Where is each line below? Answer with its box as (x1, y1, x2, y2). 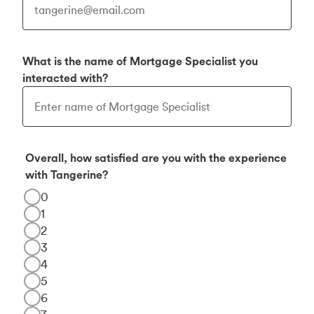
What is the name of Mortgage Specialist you (22, 54, 258, 68)
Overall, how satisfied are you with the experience (25, 151, 287, 165)
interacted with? (22, 71, 108, 85)
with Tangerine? (25, 168, 108, 182)
